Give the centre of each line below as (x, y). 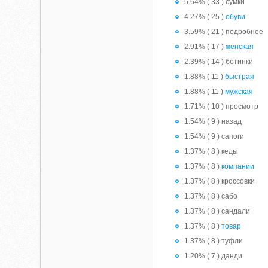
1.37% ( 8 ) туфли (214, 241)
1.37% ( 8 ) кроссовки (220, 181)
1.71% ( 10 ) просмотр (222, 106)
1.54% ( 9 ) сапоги (214, 136)
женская (240, 47)
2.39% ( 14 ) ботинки (219, 62)
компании (238, 166)
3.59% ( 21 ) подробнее (224, 32)
